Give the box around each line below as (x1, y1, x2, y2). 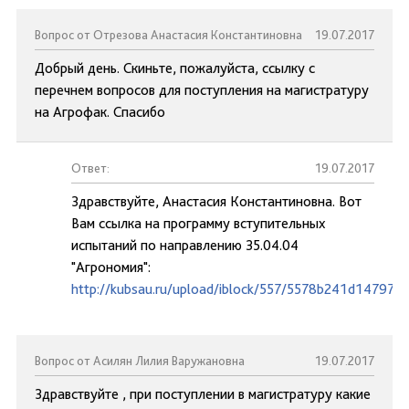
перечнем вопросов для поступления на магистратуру (35, 81, 369, 99)
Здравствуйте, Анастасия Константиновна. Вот (71, 193, 362, 210)
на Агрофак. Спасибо (35, 103, 165, 121)
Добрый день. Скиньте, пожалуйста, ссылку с (35, 59, 315, 77)
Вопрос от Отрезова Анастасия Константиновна (35, 27, 302, 42)
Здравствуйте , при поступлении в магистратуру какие (35, 385, 371, 403)
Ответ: (71, 161, 110, 175)
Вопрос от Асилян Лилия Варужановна (35, 353, 245, 368)
